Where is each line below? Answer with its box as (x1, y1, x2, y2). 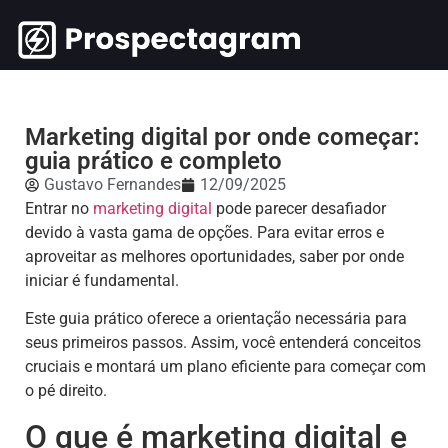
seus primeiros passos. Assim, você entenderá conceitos (25, 333, 421, 353)
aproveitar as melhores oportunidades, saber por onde (25, 247, 404, 266)
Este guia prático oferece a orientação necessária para (25, 309, 407, 329)
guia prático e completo (25, 147, 282, 175)
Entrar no (25, 199, 93, 218)
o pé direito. (25, 381, 107, 401)
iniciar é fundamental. (25, 271, 179, 290)
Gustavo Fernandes (44, 175, 181, 194)
